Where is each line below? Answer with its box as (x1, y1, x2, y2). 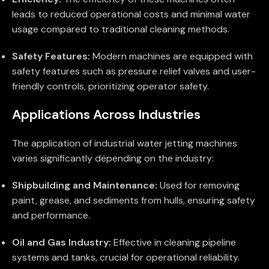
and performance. (12, 209, 90, 222)
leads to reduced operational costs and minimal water (12, 8, 250, 21)
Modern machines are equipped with (90, 50, 253, 63)
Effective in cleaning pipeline (111, 236, 236, 249)
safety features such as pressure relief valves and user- (12, 65, 256, 78)
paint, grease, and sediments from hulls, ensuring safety (12, 194, 255, 207)
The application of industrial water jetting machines (12, 137, 237, 150)
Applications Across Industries (12, 106, 201, 124)
